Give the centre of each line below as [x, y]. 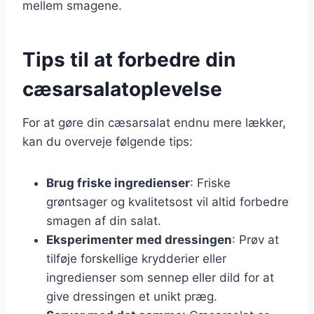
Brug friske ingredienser [118, 183]
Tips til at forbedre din [129, 59]
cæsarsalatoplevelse [122, 89]
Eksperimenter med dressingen [139, 239]
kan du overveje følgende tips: [108, 141]
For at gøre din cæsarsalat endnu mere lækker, [154, 122]
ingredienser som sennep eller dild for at [160, 277]
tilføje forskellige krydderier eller [136, 258]
